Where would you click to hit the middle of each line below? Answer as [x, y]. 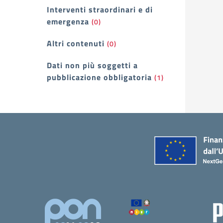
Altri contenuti [76, 43]
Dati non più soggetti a [92, 65]
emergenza [68, 21]
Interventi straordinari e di [100, 9]
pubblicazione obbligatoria [99, 77]
